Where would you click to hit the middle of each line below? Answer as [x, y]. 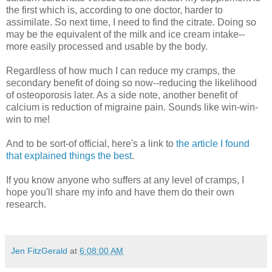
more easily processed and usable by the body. [107, 46]
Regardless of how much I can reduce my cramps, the [121, 70]
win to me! [28, 119]
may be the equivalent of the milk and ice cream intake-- [125, 34]
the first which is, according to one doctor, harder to [114, 10]
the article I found [213, 143]
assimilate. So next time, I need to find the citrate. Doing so [131, 22]
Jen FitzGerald [39, 250]
